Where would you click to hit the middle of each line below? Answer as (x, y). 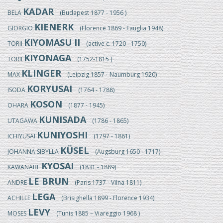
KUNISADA (62, 119)
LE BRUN (49, 181)
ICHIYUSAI (22, 136)
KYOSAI (57, 166)
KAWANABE (24, 167)
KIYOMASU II (52, 42)
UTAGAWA (23, 121)
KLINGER (41, 73)
